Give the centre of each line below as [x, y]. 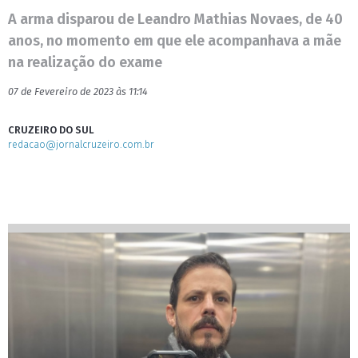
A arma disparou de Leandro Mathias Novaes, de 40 [175, 19]
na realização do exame [85, 62]
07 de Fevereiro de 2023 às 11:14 [78, 91]
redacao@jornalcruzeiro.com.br [81, 144]
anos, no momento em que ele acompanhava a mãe [175, 41]
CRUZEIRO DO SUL [51, 130]
